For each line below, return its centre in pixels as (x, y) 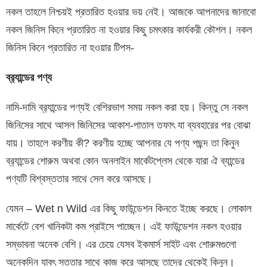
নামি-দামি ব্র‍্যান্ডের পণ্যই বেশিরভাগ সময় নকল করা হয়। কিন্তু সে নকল (127, 107)
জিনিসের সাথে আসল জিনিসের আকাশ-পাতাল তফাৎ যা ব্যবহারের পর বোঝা (128, 125)
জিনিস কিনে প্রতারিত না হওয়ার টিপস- (70, 47)
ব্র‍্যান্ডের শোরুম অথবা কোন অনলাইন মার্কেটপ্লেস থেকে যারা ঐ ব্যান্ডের (125, 161)
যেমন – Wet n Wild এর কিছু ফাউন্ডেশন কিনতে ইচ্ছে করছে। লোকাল (129, 208)
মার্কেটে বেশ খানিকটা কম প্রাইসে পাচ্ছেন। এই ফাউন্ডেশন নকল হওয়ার (124, 226)
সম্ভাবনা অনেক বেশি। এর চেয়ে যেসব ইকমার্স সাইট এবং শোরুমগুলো (121, 244)
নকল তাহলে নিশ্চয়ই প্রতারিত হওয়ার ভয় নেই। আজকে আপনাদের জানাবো (131, 12)
